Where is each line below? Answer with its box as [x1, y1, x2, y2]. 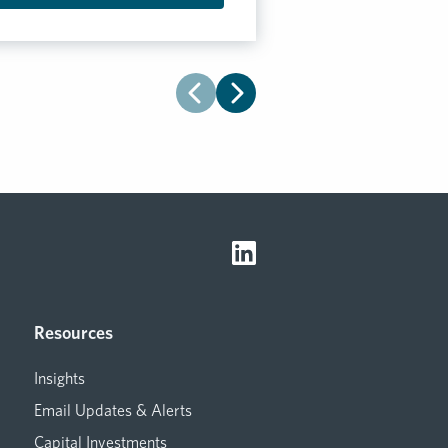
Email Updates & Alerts [34, 401, 192, 421]
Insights [34, 369, 85, 389]
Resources [34, 322, 113, 344]
